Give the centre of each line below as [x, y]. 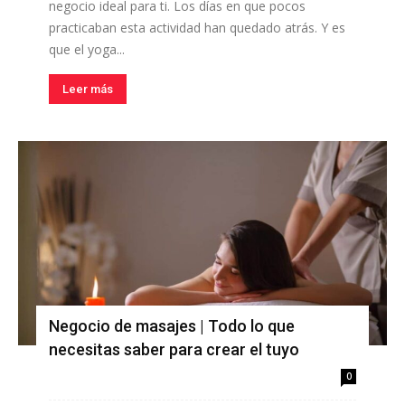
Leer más [88, 89]
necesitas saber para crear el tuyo [174, 349]
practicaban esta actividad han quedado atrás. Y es [197, 27]
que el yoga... [87, 49]
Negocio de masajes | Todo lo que [172, 325]
